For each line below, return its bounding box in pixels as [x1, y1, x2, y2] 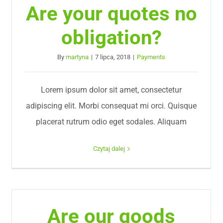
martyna [66, 53, 89, 61]
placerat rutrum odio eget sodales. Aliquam [36, 117, 187, 126]
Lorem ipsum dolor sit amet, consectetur [41, 85, 182, 95]
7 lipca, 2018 [95, 53, 131, 61]
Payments [137, 53, 166, 61]
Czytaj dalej [93, 145, 125, 152]
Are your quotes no [25, 2, 197, 25]
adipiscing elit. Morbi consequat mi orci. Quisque [26, 101, 197, 111]
